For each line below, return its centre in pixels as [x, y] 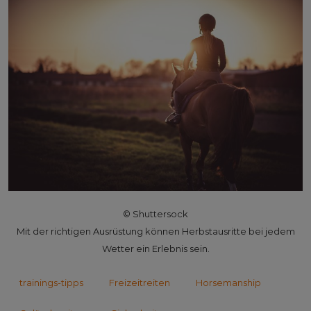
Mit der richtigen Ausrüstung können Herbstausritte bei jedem [155, 231]
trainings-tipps [51, 282]
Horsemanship [228, 282]
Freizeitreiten [140, 282]
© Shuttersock [155, 213]
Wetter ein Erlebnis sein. [155, 248]
